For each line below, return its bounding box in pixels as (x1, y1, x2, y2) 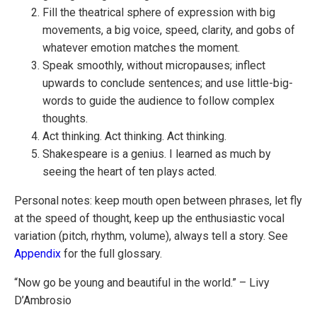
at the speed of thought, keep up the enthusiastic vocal (14, 212, 284, 225)
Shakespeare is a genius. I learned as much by (42, 147, 271, 161)
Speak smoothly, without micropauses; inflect (42, 59, 265, 72)
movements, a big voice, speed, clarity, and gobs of (42, 23, 295, 37)
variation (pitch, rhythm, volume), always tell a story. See (14, 229, 288, 243)
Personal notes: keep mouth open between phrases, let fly (14, 194, 302, 207)
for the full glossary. (61, 247, 162, 260)
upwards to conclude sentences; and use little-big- (42, 76, 293, 90)
